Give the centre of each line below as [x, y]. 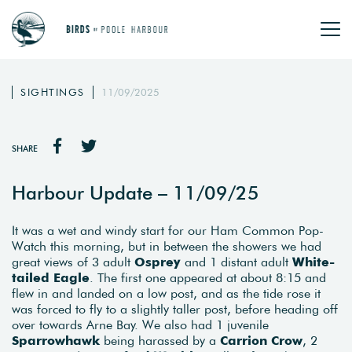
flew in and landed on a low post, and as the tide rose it [166, 293]
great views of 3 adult [73, 261]
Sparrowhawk [56, 340]
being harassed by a [160, 340]
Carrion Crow [261, 340]
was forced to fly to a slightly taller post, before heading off [175, 308]
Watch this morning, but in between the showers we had [167, 246]
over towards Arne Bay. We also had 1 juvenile [140, 324]
